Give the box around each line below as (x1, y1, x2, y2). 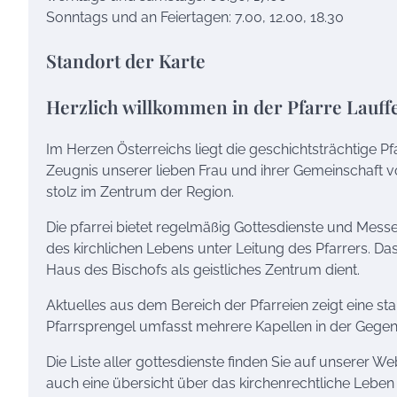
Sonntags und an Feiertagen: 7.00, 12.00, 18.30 (46, 9, 344, 27)
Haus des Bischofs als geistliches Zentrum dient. (46, 261, 360, 278)
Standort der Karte (46, 48, 206, 74)
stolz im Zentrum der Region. (46, 183, 234, 200)
